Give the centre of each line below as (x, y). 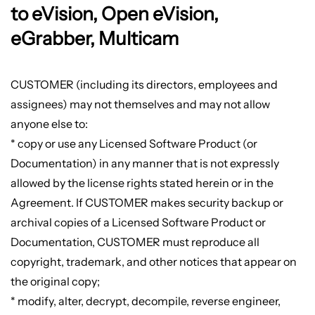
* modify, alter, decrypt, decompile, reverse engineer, (145, 301)
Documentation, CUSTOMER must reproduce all (135, 242)
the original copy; (55, 282)
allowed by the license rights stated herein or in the (142, 183)
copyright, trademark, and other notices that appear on (153, 262)
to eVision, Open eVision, (114, 14)
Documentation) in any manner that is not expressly (144, 163)
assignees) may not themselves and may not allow (140, 104)
